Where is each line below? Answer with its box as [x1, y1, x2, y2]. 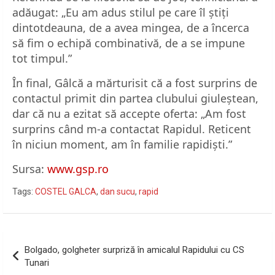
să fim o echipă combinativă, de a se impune [12, 35, 245, 50]
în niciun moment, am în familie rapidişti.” [12, 136, 232, 152]
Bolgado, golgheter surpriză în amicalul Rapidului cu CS [25, 244, 244, 255]
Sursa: [12, 161, 47, 176]
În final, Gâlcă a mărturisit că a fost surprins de [12, 75, 257, 90]
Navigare [2, 231, 66, 249]
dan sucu [100, 186, 135, 196]
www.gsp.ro [47, 161, 109, 176]
